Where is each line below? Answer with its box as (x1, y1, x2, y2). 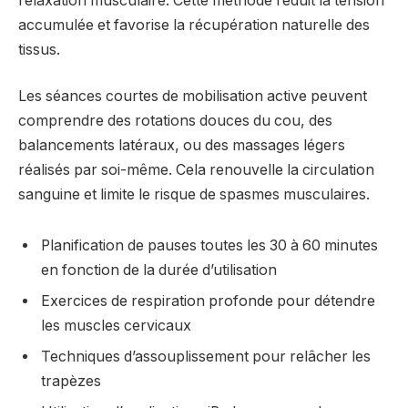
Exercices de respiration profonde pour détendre (41, 292, 375, 311)
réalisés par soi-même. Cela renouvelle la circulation (18, 161, 374, 179)
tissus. (18, 40, 60, 58)
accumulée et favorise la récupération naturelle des (18, 15, 370, 34)
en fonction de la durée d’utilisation (41, 261, 277, 280)
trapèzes (41, 372, 101, 391)
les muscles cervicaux (41, 317, 191, 335)
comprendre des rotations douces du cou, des (18, 112, 332, 130)
